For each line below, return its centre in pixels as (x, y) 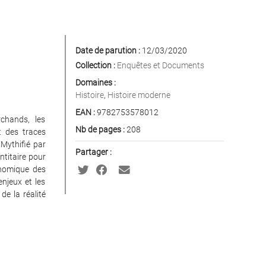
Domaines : (95, 83)
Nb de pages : (100, 129)
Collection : (95, 65)
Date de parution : (107, 50)
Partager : (93, 152)
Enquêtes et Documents (160, 65)
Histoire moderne (139, 95)
